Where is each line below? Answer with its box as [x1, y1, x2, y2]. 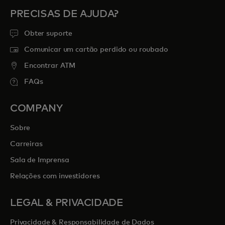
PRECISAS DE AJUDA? [10, 9, 119, 20]
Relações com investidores [10, 173, 100, 180]
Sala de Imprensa [10, 157, 69, 164]
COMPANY [10, 103, 63, 114]
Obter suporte [24, 30, 73, 38]
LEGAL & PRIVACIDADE [10, 198, 124, 208]
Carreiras [10, 141, 43, 148]
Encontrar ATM [24, 62, 76, 70]
